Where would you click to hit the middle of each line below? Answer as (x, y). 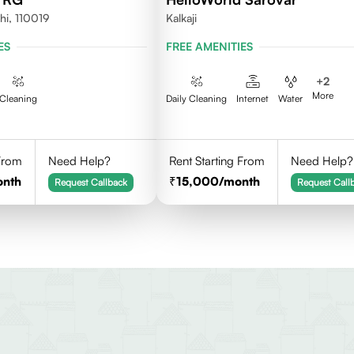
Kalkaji (182, 18)
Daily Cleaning (197, 98)
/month (240, 181)
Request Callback (90, 182)
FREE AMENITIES (210, 46)
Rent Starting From (217, 161)
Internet (253, 98)
